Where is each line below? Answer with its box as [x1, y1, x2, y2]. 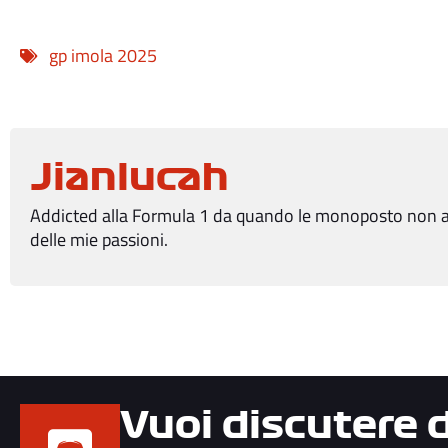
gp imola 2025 [49, 41, 157, 69]
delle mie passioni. [30, 225, 168, 253]
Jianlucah [30, 158, 229, 195]
